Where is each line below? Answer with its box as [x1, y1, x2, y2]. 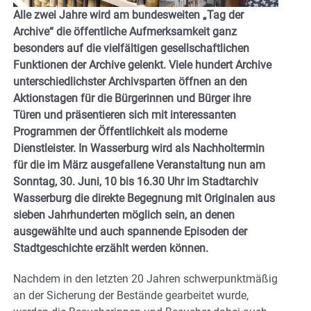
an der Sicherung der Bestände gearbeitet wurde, [13, 289, 249, 303]
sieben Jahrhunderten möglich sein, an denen [13, 208, 235, 222]
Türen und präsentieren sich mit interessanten [13, 108, 236, 122]
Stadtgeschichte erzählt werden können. [13, 242, 208, 255]
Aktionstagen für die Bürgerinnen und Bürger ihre [13, 92, 251, 106]
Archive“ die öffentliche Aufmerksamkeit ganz [13, 25, 237, 39]
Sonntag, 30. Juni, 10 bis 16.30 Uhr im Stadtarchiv [13, 175, 258, 189]
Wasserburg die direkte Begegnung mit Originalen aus [13, 192, 275, 205]
